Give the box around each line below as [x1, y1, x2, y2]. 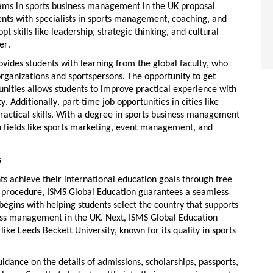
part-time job [62, 97, 115, 108]
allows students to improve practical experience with [25, 85, 236, 95]
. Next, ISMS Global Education [101, 213, 218, 223]
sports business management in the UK [26, 1, 179, 12]
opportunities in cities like [115, 97, 219, 108]
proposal [179, 1, 215, 12]
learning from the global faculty [80, 59, 207, 69]
